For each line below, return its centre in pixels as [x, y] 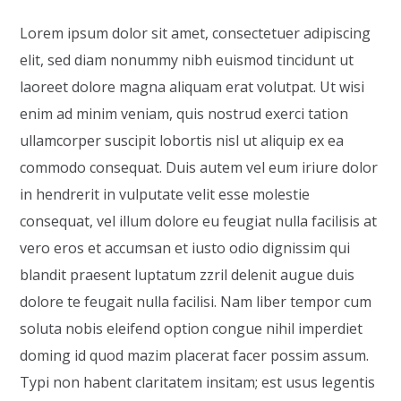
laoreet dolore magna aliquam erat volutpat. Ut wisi [192, 87]
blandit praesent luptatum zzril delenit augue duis [188, 275]
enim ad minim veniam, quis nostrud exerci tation [184, 114]
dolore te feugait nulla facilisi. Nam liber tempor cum [196, 302]
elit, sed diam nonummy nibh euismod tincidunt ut [187, 60]
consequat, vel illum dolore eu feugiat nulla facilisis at [199, 221]
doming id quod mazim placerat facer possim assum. [195, 355]
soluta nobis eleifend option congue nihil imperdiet [192, 328]
